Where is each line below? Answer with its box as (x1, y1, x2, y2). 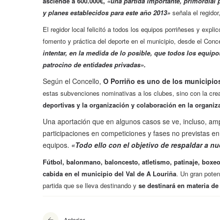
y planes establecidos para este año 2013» (43, 8, 170, 18)
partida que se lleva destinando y (43, 181, 137, 191)
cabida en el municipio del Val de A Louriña (43, 169, 176, 179)
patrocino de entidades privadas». (43, 60, 146, 70)
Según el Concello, (43, 76, 101, 86)
